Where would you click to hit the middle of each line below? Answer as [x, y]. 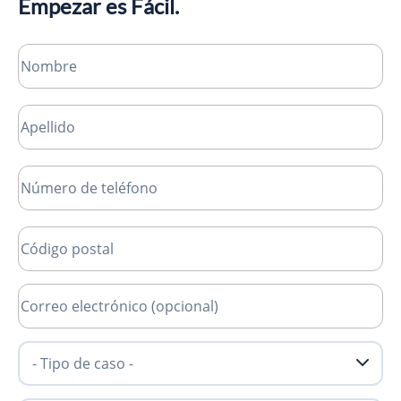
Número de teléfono [79, 175]
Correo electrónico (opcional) [106, 293]
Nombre [42, 53]
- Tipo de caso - [64, 350]
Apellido [42, 114]
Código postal [60, 236]
